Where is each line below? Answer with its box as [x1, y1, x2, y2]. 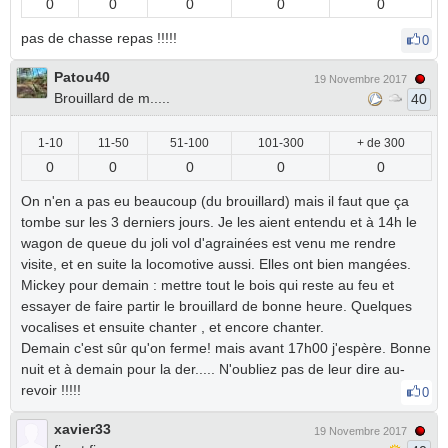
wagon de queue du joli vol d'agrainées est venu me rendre [21, 235, 396, 251]
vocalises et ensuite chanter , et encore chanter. [21, 319, 324, 335]
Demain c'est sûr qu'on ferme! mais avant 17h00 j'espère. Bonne [21, 340, 431, 356]
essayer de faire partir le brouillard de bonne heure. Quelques [21, 298, 412, 314]
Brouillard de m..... [54, 90, 170, 106]
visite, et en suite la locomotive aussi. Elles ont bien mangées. [21, 256, 411, 272]
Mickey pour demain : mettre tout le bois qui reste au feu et [21, 277, 394, 293]
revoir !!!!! [21, 382, 85, 398]
